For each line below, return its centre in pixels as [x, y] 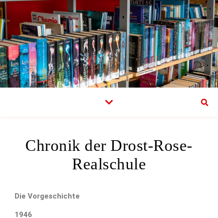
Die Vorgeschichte [47, 196]
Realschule [109, 164]
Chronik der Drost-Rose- [109, 145]
